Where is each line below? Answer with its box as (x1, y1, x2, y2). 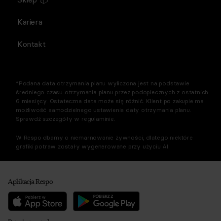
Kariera (17, 17, 42, 27)
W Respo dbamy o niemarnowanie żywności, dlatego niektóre (16, 134, 193, 141)
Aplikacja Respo (8, 176, 53, 186)
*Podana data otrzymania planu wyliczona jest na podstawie (16, 79, 189, 87)
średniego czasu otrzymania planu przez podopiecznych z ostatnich (16, 88, 209, 96)
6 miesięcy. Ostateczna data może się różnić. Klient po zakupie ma (16, 97, 204, 105)
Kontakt (17, 39, 46, 49)
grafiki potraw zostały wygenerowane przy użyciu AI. (16, 143, 170, 150)
